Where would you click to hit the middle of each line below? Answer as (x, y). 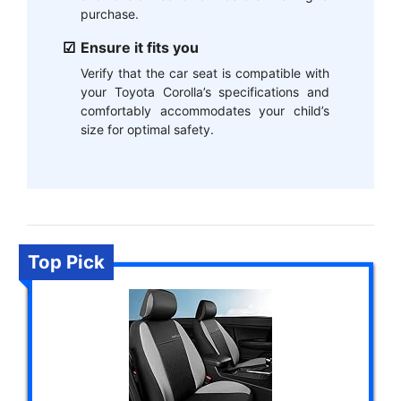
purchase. (110, 14)
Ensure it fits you (140, 48)
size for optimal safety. (147, 130)
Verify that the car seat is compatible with (205, 73)
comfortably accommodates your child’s (205, 111)
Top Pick (66, 261)
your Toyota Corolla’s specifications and (205, 92)
